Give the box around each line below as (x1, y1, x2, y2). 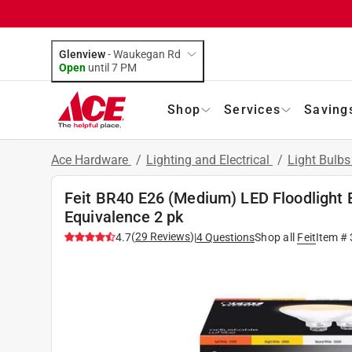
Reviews (148, 229, 190, 243)
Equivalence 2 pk (64, 207, 184, 226)
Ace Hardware (51, 152, 131, 167)
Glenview (59, 47, 105, 60)
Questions (205, 230, 255, 244)
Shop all (255, 230, 295, 244)
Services (224, 101, 280, 117)
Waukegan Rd (113, 47, 181, 60)
